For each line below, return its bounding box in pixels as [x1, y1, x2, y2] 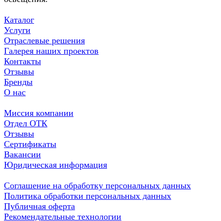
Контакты [4, 56, 41, 66]
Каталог [4, 14, 34, 25]
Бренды [4, 76, 33, 87]
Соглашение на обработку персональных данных [4, 180, 191, 190]
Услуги [4, 25, 31, 35]
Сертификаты [4, 139, 56, 149]
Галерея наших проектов [4, 45, 99, 56]
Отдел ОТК [4, 118, 47, 128]
